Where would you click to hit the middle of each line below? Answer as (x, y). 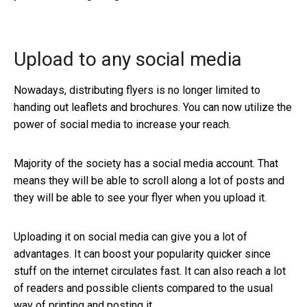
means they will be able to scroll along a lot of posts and (149, 180)
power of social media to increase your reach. (122, 124)
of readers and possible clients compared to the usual (143, 288)
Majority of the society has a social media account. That (146, 163)
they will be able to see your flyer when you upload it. (140, 197)
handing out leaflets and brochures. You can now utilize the (153, 107)
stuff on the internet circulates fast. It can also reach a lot (150, 271)
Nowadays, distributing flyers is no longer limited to (137, 90)
